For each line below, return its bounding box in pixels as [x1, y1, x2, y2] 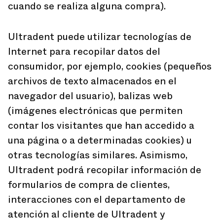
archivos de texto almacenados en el [8, 74, 177, 88]
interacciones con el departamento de [8, 192, 185, 207]
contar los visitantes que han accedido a [8, 118, 194, 133]
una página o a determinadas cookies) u [8, 133, 192, 147]
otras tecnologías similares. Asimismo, [8, 148, 187, 162]
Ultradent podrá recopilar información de [8, 163, 201, 177]
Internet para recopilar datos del [8, 44, 160, 59]
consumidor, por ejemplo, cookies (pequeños [8, 59, 212, 74]
